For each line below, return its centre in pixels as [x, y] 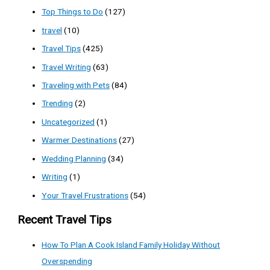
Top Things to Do [73, 12]
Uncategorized [68, 121]
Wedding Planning [74, 158]
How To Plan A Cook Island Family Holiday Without [131, 245]
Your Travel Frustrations [85, 195]
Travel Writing [67, 67]
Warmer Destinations [80, 140]
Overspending [67, 261]
